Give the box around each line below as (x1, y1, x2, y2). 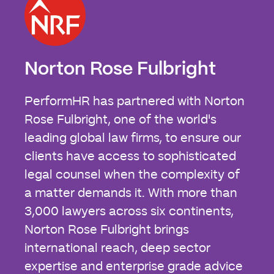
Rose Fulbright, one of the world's (24, 113, 217, 126)
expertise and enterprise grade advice (24, 260, 243, 273)
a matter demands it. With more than (24, 187, 237, 199)
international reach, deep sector (24, 242, 210, 254)
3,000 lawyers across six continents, (24, 205, 234, 218)
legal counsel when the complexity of (24, 168, 240, 181)
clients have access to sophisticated (24, 150, 236, 163)
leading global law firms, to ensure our (24, 131, 241, 144)
